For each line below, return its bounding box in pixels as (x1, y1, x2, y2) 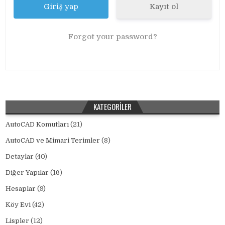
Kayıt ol (149, 2, 178, 11)
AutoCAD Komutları (6, 121, 69, 128)
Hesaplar (6, 185, 36, 192)
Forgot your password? (68, 32, 157, 41)
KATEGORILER (93, 101, 132, 112)
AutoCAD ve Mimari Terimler (6, 137, 100, 144)
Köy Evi (6, 201, 31, 208)
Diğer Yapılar (6, 169, 49, 176)
